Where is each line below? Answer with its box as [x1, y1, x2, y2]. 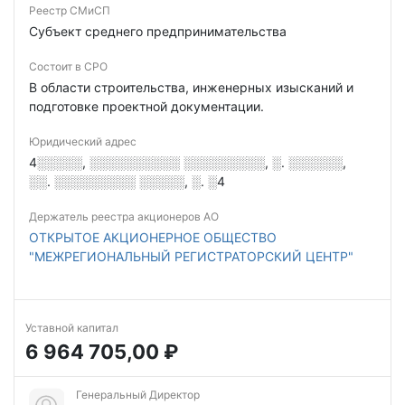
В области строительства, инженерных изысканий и [29, 80, 353, 95]
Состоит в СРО [29, 60, 108, 73]
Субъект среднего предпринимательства [29, 24, 287, 39]
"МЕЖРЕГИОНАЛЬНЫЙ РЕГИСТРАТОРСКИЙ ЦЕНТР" [29, 249, 353, 264]
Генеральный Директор [76, 388, 200, 401]
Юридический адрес [29, 135, 137, 148]
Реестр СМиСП [29, 4, 110, 17]
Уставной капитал [25, 321, 118, 334]
